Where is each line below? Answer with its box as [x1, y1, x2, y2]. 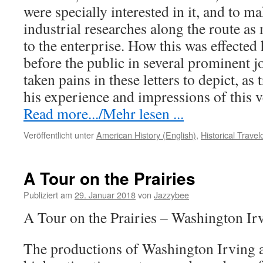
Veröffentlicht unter [23, 129, 94, 141]
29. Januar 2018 [75, 188, 136, 201]
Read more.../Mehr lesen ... [23, 103, 184, 123]
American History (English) [96, 129, 196, 141]
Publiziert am [23, 188, 72, 201]
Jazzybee [154, 188, 189, 201]
